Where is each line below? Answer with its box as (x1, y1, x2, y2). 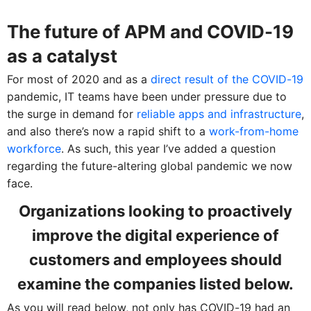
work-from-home (208, 124, 299, 138)
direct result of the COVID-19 (150, 72, 303, 86)
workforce (6, 141, 61, 155)
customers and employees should (29, 250, 282, 269)
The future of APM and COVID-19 (6, 20, 294, 42)
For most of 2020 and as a (6, 72, 151, 86)
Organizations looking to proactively (19, 201, 292, 220)
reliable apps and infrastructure (136, 106, 301, 121)
